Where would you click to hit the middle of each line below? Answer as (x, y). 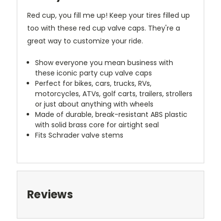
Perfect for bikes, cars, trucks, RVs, (93, 84)
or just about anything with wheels (94, 104)
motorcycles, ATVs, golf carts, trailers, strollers (114, 94)
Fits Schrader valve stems (79, 135)
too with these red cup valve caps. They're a (104, 28)
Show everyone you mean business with (104, 63)
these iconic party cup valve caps (94, 73)
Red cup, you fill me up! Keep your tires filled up (109, 16)
